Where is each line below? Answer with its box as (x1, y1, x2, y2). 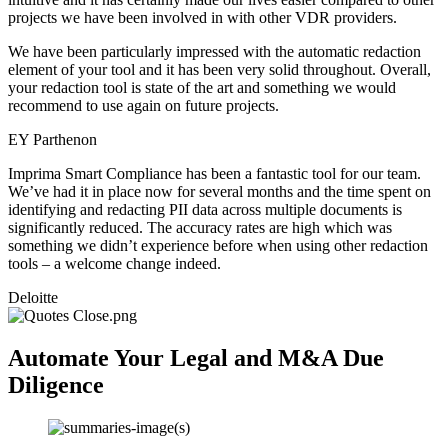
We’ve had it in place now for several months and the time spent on (8, 183, 431, 201)
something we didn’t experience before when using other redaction (8, 237, 428, 255)
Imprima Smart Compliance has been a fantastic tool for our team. (8, 165, 421, 183)
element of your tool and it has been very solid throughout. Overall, (8, 61, 431, 79)
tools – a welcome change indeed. (8, 255, 221, 273)
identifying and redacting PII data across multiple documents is (8, 201, 402, 219)
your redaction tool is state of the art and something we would (8, 79, 396, 97)
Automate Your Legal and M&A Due (8, 345, 384, 372)
